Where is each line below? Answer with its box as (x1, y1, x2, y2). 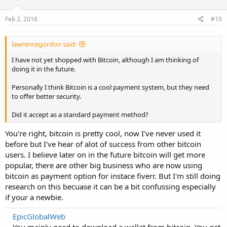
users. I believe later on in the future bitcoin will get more (5, 149, 205, 160)
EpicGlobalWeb (13, 211, 65, 221)
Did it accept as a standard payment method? (12, 109, 148, 119)
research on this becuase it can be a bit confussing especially (5, 181, 216, 192)
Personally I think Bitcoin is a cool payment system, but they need (12, 82, 209, 92)
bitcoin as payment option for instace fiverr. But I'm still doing (5, 171, 220, 181)
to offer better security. (12, 91, 81, 101)
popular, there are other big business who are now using (5, 160, 202, 170)
